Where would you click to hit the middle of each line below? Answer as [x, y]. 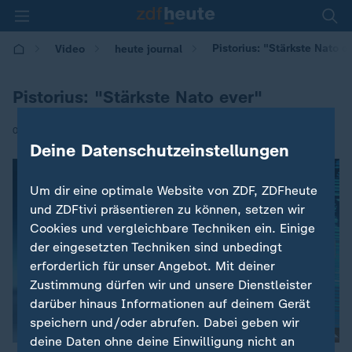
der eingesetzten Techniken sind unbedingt [156, 247]
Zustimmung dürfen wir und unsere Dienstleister [171, 285]
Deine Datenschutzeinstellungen [160, 150]
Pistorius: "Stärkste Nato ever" [137, 97]
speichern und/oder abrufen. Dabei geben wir [165, 323]
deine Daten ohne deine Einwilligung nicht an [163, 341]
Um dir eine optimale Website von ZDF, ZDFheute [174, 191]
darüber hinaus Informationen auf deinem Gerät [170, 304]
